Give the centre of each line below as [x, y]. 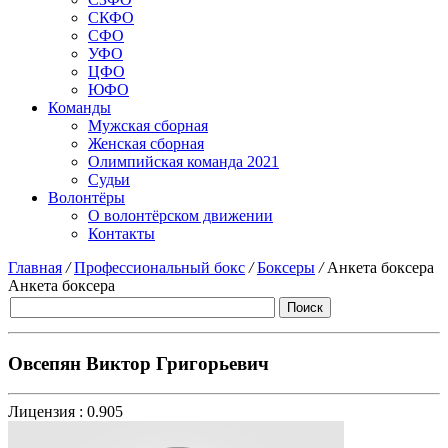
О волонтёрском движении [180, 215]
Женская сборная [146, 143]
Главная [35, 267]
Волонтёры [86, 197]
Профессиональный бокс [159, 267]
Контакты [121, 233]
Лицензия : [45, 412]
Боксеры [286, 267]
